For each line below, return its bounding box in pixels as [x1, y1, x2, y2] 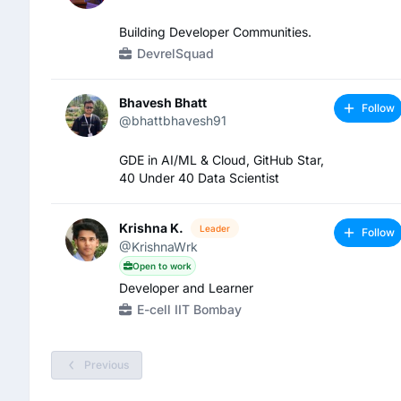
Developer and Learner [119, 280, 253, 296]
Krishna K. [119, 220, 183, 236]
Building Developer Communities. [119, 24, 311, 39]
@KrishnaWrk [119, 239, 198, 255]
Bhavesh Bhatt [119, 95, 207, 110]
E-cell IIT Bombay [137, 302, 242, 318]
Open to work [132, 260, 192, 272]
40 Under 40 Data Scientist [119, 170, 279, 185]
